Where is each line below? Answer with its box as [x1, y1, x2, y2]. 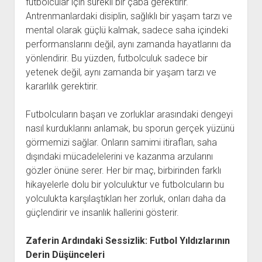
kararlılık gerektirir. [25, 81, 98, 92]
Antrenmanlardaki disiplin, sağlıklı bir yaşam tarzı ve [25, 11, 232, 22]
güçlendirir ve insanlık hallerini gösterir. [25, 207, 179, 218]
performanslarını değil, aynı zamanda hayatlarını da [25, 39, 231, 50]
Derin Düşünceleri [25, 249, 105, 260]
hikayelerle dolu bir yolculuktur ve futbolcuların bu [25, 179, 224, 190]
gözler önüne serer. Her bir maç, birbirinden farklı [25, 165, 221, 176]
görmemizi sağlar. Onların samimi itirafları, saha [25, 137, 217, 148]
